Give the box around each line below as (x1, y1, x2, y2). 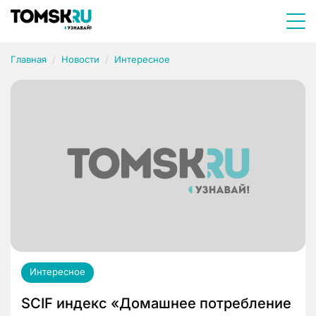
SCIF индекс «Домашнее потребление (21, 295, 291, 312)
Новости (61, 54, 99, 65)
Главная (11, 54, 47, 65)
